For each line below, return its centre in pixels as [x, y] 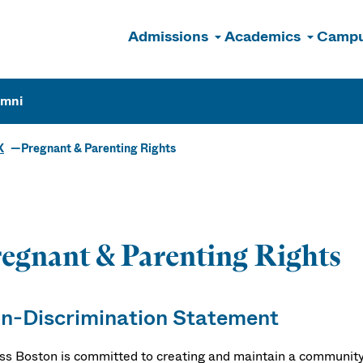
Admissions [168, 36]
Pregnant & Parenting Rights [98, 148]
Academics [263, 36]
